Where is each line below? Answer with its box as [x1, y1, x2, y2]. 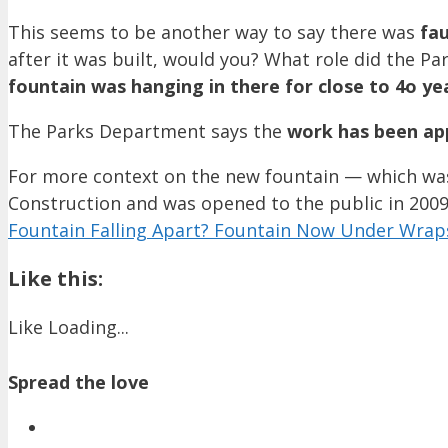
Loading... [48, 315, 129, 340]
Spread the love [8, 370, 149, 395]
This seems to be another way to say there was [8, 20, 420, 45]
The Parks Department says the [8, 119, 287, 144]
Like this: [8, 265, 103, 293]
